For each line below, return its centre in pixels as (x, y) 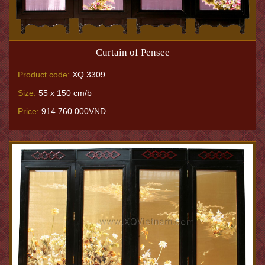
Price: (28, 112)
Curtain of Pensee (132, 53)
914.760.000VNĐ (72, 112)
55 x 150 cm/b (64, 93)
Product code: (44, 75)
